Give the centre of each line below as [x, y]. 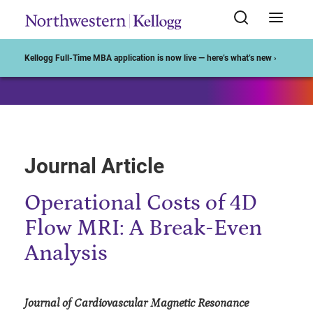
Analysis [66, 254]
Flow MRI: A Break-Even [143, 228]
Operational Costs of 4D [141, 203]
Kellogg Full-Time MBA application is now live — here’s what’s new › [151, 58]
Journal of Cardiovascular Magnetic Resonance [137, 303]
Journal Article [94, 166]
